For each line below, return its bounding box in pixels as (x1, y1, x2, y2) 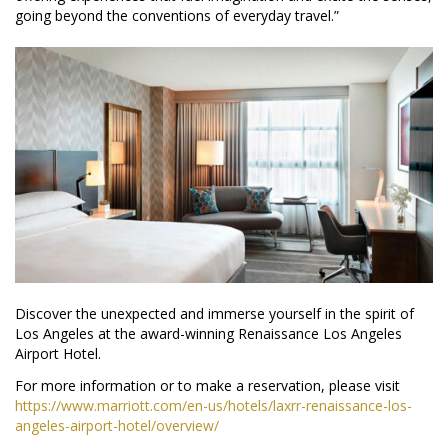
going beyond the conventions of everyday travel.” (15, 5, 339, 25)
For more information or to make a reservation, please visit (15, 376, 400, 396)
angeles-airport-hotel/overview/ (15, 416, 219, 436)
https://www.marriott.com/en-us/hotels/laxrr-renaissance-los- (15, 396, 412, 416)
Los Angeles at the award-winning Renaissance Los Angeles (15, 324, 402, 344)
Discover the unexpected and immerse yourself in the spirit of (15, 304, 414, 324)
